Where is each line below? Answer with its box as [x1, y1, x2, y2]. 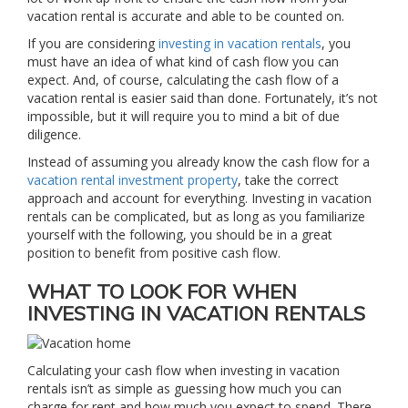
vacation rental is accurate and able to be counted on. [27, 7, 344, 25]
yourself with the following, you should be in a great [27, 226, 332, 243]
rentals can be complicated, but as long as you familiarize [27, 208, 365, 225]
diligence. [27, 126, 81, 143]
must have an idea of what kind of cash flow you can [27, 53, 339, 70]
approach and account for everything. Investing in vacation [27, 189, 372, 207]
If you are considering [27, 35, 158, 52]
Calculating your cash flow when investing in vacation [27, 362, 340, 380]
